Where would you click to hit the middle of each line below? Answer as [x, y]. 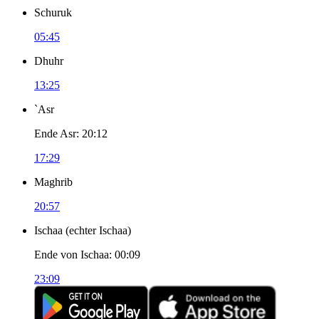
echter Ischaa [98, 230]
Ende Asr [55, 134]
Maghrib [53, 182]
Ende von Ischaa [72, 255]
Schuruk [53, 12]
